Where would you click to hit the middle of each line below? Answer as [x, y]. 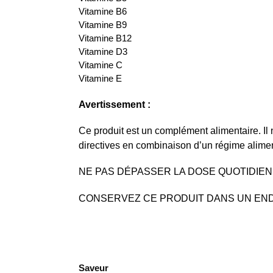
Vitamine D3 [103, 52]
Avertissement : [114, 104]
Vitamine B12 [105, 38]
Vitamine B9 [102, 25]
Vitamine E [100, 79]
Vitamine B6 [102, 12]
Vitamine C [100, 65]
